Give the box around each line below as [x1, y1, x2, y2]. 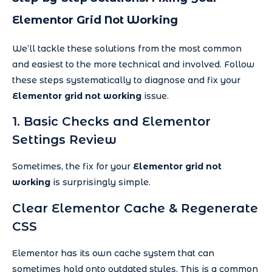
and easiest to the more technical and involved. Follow [12, 58, 254, 70]
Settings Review [12, 132, 117, 148]
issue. [141, 90, 169, 101]
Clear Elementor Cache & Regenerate [12, 200, 258, 216]
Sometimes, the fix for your [12, 161, 133, 172]
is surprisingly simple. [50, 177, 151, 188]
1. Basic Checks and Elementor [12, 114, 211, 129]
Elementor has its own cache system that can [12, 247, 214, 259]
